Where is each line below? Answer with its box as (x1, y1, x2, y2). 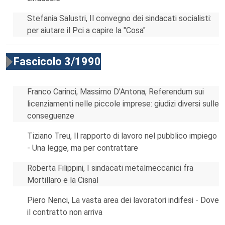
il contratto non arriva (27, 207, 102, 217)
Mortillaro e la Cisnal (27, 175, 98, 185)
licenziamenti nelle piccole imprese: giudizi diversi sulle (27, 99, 219, 108)
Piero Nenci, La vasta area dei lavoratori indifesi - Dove (27, 195, 219, 205)
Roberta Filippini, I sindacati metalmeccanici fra (27, 163, 193, 173)
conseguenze (27, 111, 74, 121)
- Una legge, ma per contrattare (27, 143, 138, 153)
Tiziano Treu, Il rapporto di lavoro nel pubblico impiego (27, 131, 217, 141)
